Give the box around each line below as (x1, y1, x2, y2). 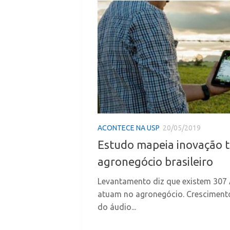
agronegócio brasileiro (98, 155, 213, 168)
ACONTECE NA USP (98, 124, 160, 132)
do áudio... (98, 202, 136, 212)
